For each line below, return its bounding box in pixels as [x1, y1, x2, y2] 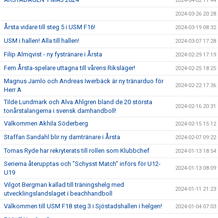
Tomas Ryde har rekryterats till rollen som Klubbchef [4, 147, 149, 154]
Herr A [4, 86, 21, 93]
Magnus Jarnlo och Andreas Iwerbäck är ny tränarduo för [4, 77, 163, 85]
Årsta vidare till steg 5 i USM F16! [4, 23, 95, 31]
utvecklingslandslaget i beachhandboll [4, 190, 112, 197]
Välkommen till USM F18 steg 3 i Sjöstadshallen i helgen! [4, 202, 162, 210]
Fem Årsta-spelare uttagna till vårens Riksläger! [4, 64, 135, 72]
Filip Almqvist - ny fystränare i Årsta [4, 51, 102, 58]
